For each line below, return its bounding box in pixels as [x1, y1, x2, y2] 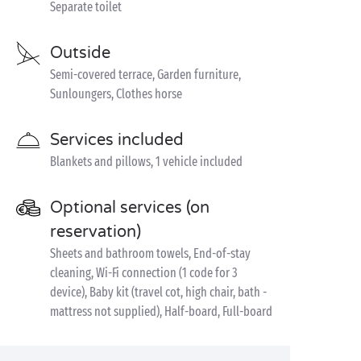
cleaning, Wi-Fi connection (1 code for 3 [50, 265, 238, 280]
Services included [50, 131, 184, 150]
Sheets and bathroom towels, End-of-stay [50, 246, 251, 261]
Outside [50, 44, 110, 63]
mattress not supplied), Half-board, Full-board [50, 304, 272, 319]
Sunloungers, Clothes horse [50, 86, 182, 102]
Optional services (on [50, 198, 210, 218]
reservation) [50, 222, 141, 242]
